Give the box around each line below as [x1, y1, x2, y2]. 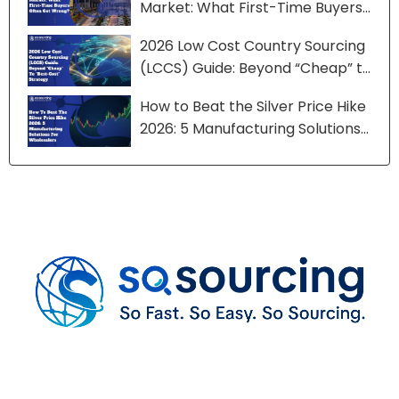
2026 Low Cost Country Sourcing [139, 36, 365, 57]
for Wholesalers [139, 141, 250, 162]
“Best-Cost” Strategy [139, 80, 288, 102]
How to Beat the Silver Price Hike [139, 96, 366, 118]
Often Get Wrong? [139, 20, 270, 41]
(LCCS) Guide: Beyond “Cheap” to [139, 58, 371, 79]
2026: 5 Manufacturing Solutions [139, 118, 361, 140]
